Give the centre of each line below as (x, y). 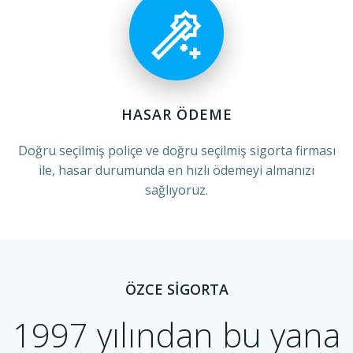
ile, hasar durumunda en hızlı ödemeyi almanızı (176, 170)
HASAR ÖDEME (176, 114)
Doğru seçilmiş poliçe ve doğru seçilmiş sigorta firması (176, 150)
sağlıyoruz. (176, 190)
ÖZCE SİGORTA (176, 289)
